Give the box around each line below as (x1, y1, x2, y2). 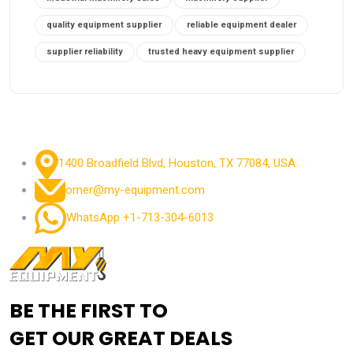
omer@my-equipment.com (65, 183, 205, 198)
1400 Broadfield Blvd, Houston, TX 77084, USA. (58, 156, 298, 171)
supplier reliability (46, 46, 123, 58)
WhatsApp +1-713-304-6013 (66, 210, 214, 225)
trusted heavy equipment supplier (148, 46, 294, 58)
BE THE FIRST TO (9, 297, 168, 325)
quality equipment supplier (46, 20, 162, 31)
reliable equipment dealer (187, 20, 296, 31)
